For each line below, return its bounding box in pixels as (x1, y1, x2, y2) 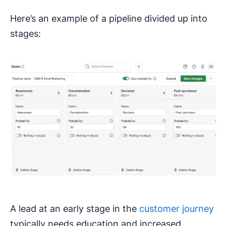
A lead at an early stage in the (10, 203, 139, 214)
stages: (10, 28, 41, 39)
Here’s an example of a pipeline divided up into (10, 13, 207, 24)
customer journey (139, 203, 214, 214)
